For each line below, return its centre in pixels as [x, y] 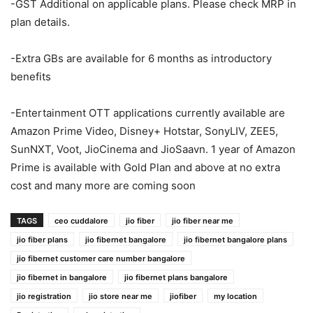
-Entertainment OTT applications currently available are [148, 112]
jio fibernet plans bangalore [176, 277]
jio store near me [121, 296]
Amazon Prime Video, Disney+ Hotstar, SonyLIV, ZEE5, [144, 131]
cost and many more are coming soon [103, 185]
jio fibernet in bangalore [62, 277]
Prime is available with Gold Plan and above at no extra [145, 167]
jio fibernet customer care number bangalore [101, 258]
